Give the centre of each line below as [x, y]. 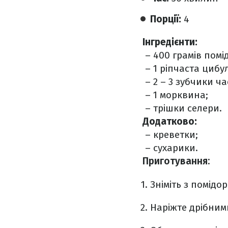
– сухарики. [170, 148]
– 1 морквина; [175, 95]
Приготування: [176, 161]
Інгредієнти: [170, 42]
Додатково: [170, 121]
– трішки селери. [182, 108]
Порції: [166, 19]
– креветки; [170, 135]
